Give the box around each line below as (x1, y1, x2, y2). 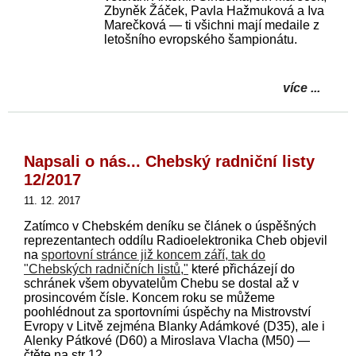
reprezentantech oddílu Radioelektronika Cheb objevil (24, 233, 327, 247)
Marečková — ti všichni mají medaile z (104, 17, 319, 32)
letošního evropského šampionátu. (104, 32, 297, 46)
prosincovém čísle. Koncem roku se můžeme (24, 290, 275, 304)
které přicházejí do (188, 261, 295, 276)
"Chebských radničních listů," (24, 261, 188, 276)
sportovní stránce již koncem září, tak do (41, 247, 265, 261)
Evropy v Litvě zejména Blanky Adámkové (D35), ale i (24, 319, 325, 333)
